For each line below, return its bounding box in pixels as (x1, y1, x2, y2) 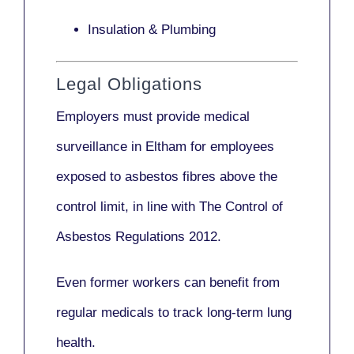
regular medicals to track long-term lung (56, 304, 292, 320)
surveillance (56, 138, 127, 154)
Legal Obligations (56, 73, 202, 94)
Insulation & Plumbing (88, 22, 216, 38)
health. (56, 334, 96, 350)
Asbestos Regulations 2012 (56, 228, 217, 244)
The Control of (199, 198, 283, 214)
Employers (56, 108, 123, 124)
